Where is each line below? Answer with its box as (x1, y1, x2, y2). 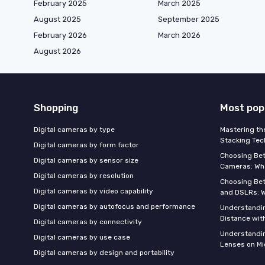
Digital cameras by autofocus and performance (34, 202, 195, 211)
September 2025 (158, 14, 219, 24)
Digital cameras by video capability (34, 186, 153, 195)
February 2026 (34, 30, 87, 40)
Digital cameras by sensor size (34, 156, 138, 164)
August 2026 (34, 46, 81, 56)
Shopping (34, 101, 78, 114)
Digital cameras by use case (34, 232, 130, 241)
